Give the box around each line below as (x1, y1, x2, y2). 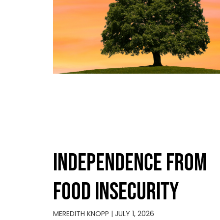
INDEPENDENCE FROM (53, 149, 207, 178)
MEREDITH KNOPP (53, 209, 111, 219)
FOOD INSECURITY (53, 178, 179, 207)
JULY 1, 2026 (112, 209, 154, 219)
